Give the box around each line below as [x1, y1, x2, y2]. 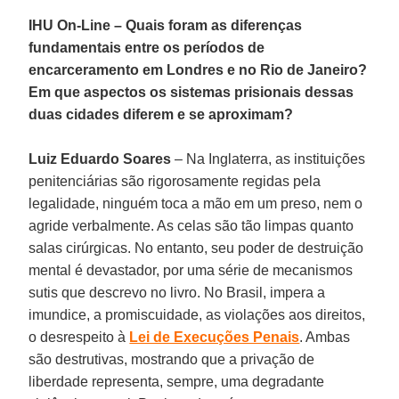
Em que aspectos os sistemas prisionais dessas [28, 84, 354, 100]
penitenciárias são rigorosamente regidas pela [28, 173, 322, 189]
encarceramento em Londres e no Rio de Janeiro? [28, 61, 368, 77]
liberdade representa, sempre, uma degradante [28, 373, 325, 389]
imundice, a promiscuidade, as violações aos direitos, [28, 306, 366, 322]
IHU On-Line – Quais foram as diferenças [28, 17, 303, 33]
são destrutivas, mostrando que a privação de [28, 351, 315, 367]
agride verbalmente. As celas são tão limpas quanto [28, 217, 354, 233]
